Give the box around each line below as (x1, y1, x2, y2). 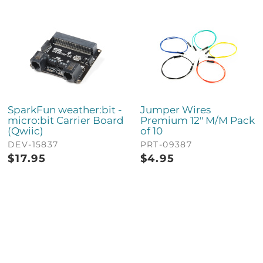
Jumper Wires (140, 103, 211, 116)
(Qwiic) (8, 124, 44, 137)
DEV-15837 (8, 139, 59, 150)
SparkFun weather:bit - (8, 103, 123, 116)
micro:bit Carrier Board (8, 114, 124, 126)
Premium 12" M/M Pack (140, 114, 255, 126)
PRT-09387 (140, 139, 193, 150)
